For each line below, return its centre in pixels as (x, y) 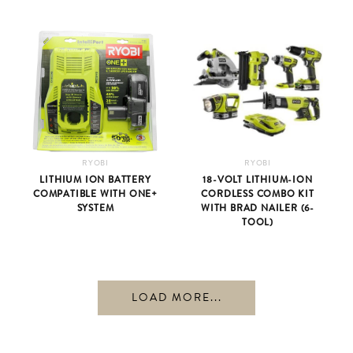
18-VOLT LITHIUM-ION (258, 179)
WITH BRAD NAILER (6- (258, 208)
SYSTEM (95, 208)
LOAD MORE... (176, 297)
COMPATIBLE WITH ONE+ (95, 193)
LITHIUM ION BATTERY (95, 179)
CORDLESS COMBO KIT (258, 193)
